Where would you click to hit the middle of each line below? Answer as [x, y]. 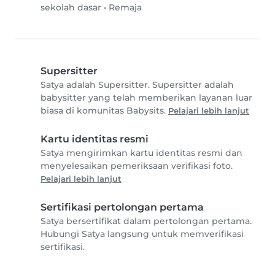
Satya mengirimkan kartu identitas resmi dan [141, 153]
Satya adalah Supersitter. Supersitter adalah [137, 85]
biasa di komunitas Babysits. [104, 111]
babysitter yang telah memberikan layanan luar [146, 98]
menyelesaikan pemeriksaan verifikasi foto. [137, 166]
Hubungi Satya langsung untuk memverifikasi [142, 234]
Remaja [125, 8]
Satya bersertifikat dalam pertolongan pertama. [146, 221]
